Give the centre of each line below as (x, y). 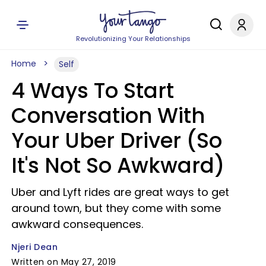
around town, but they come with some (116, 208)
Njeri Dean (34, 247)
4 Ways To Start (93, 91)
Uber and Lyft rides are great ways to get (120, 192)
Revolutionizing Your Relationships (133, 39)
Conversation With (108, 115)
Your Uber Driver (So (117, 140)
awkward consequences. (77, 224)
